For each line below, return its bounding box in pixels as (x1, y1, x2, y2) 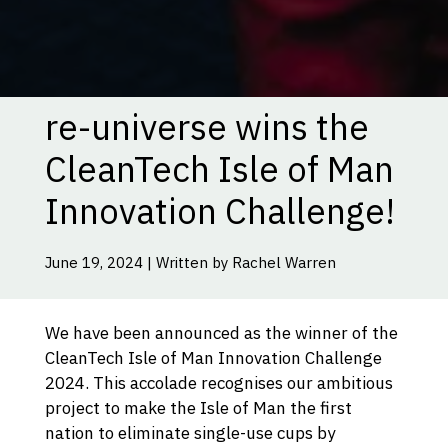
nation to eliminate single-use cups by (44, 422, 335, 445)
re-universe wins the (44, 103, 369, 150)
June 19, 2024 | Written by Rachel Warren (44, 252, 336, 272)
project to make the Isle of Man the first (44, 397, 352, 420)
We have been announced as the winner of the (44, 322, 398, 345)
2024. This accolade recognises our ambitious (44, 372, 393, 395)
